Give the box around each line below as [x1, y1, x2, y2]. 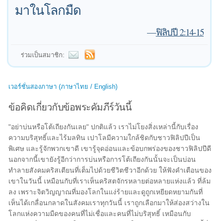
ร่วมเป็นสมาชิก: [21, 51, 65, 59]
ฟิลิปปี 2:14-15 [155, 26, 204, 38]
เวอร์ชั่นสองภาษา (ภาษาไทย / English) [8, 83, 118, 90]
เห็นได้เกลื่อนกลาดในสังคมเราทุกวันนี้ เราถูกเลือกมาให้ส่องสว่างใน [8, 199, 210, 207]
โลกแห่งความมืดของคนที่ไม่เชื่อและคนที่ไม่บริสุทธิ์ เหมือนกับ [8, 210, 191, 218]
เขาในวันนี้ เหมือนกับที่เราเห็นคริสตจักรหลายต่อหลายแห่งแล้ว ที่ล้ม [8, 177, 211, 185]
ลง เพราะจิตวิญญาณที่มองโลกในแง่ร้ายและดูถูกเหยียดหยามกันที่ [8, 188, 203, 196]
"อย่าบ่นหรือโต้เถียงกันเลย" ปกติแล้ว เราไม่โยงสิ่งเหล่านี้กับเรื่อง [8, 123, 199, 131]
